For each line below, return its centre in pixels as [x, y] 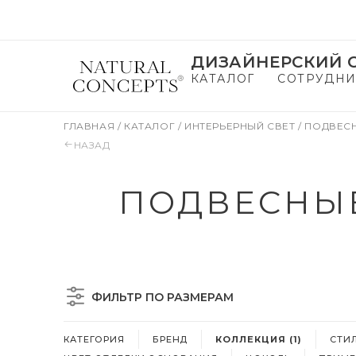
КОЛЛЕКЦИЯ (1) [259, 339]
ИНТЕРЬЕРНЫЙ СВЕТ [242, 126]
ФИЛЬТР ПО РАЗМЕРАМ [163, 297]
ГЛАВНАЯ [91, 126]
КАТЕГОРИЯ [94, 339]
